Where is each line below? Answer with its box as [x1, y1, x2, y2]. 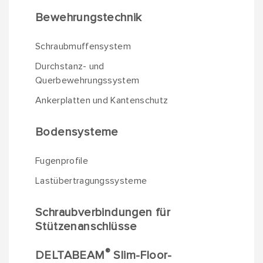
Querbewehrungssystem [35, 75, 140, 86]
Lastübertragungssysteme [35, 175, 147, 187]
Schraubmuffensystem [35, 41, 131, 52]
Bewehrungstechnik [35, 11, 142, 25]
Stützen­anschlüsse [35, 220, 137, 234]
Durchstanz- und [35, 60, 104, 72]
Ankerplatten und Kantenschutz [35, 95, 168, 106]
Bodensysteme [35, 125, 119, 139]
